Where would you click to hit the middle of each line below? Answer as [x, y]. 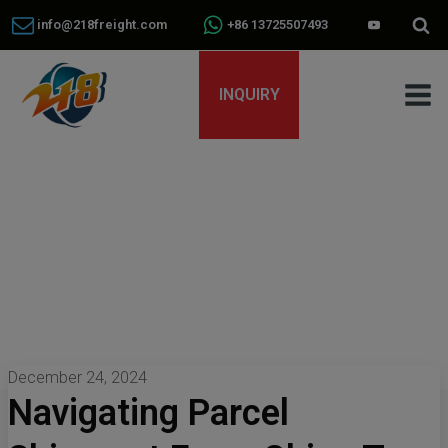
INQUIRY [249, 94]
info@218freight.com [100, 24]
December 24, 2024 [77, 377]
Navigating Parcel [148, 413]
